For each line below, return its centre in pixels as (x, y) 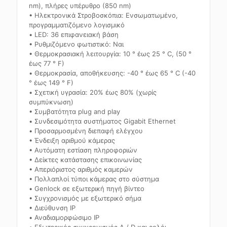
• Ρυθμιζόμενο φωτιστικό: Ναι (77, 44)
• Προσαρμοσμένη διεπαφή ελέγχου (86, 131)
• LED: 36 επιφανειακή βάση (74, 34)
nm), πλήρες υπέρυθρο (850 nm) (80, 6)
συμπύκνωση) (51, 102)
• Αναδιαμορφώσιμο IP (64, 217)
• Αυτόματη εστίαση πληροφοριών (83, 150)
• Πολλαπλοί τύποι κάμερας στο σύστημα (94, 179)
